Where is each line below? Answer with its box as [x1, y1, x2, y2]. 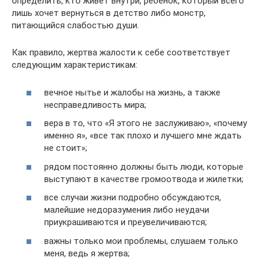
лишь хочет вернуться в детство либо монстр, [12, 8, 206, 18]
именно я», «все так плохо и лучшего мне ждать [44, 130, 242, 141]
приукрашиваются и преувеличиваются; [44, 217, 207, 227]
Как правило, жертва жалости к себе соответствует [12, 47, 230, 58]
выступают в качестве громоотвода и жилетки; [44, 173, 243, 184]
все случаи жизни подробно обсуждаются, [44, 192, 221, 203]
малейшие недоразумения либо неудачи [44, 204, 209, 215]
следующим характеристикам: [12, 60, 137, 70]
